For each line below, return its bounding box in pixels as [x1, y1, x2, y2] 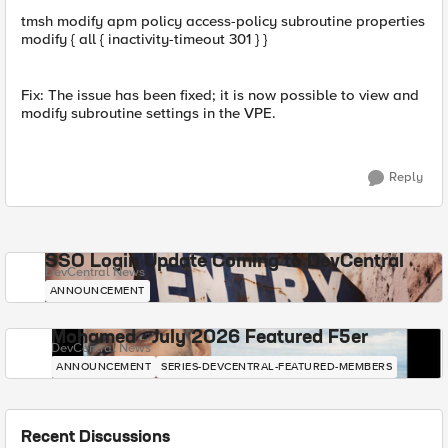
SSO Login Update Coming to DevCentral [44, 253, 404, 271]
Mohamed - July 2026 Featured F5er [51, 329, 368, 347]
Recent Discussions [21, 430, 170, 446]
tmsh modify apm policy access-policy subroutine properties [21, 12, 425, 30]
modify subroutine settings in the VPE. [21, 104, 276, 122]
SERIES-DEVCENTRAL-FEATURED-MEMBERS [161, 360, 392, 373]
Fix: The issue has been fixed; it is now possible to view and [21, 86, 419, 104]
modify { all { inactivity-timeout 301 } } [21, 30, 267, 48]
